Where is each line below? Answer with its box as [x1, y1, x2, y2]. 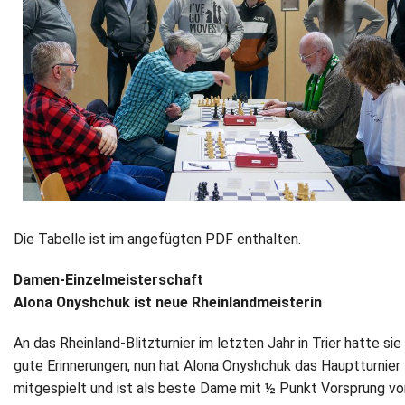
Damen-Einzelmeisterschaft [14, 271, 203, 289]
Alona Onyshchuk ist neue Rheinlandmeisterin [14, 294, 322, 312]
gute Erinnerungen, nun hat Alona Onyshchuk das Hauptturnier [14, 357, 400, 375]
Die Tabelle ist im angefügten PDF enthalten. [14, 231, 301, 249]
